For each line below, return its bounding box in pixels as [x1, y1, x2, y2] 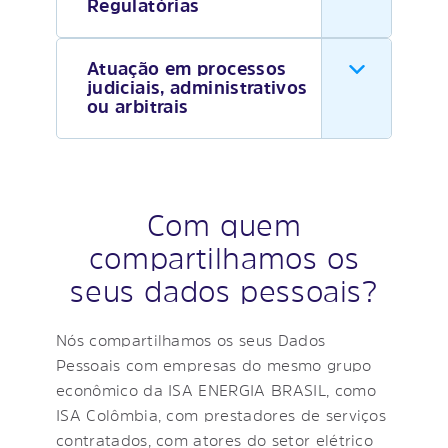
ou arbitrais [87, 97, 189, 116]
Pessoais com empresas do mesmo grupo [56, 356, 372, 373]
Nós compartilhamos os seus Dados [56, 331, 326, 348]
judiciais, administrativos [87, 78, 308, 97]
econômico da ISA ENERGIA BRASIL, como [56, 381, 376, 398]
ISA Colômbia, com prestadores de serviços [56, 406, 387, 423]
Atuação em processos [87, 59, 287, 78]
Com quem [146, 209, 302, 240]
